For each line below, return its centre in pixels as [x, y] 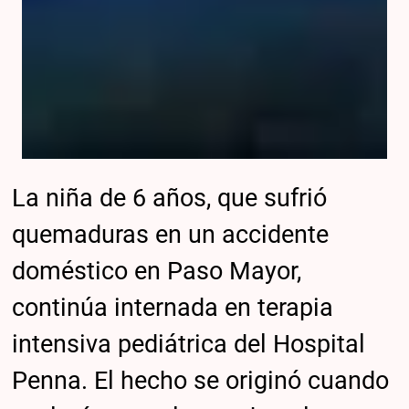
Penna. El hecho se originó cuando [201, 381]
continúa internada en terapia [173, 308]
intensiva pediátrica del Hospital [189, 345]
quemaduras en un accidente [171, 235]
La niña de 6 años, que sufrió [170, 199]
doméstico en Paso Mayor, [157, 272]
